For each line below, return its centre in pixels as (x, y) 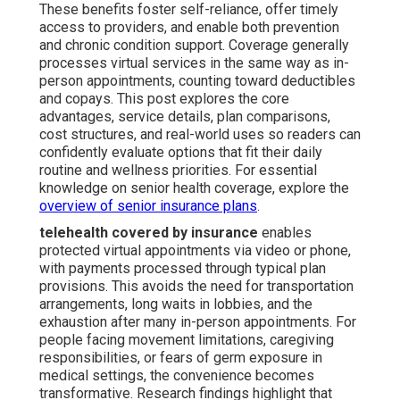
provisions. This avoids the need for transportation (196, 287)
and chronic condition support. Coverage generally (194, 46)
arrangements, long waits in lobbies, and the (176, 304)
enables (285, 233)
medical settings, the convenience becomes (177, 376)
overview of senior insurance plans (148, 206)
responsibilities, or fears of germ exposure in (181, 358)
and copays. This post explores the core (164, 99)
